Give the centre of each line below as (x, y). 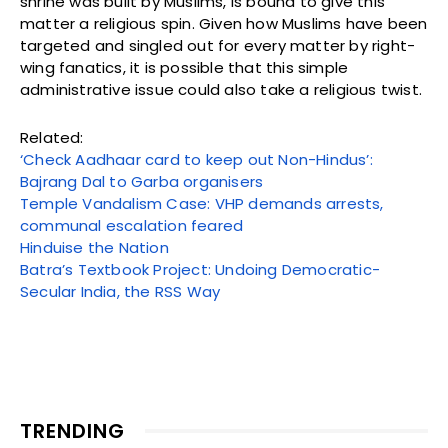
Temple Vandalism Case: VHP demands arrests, (202, 204)
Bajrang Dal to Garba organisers (142, 182)
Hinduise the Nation (94, 248)
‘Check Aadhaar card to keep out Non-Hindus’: (196, 160)
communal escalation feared (132, 226)
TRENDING (72, 431)
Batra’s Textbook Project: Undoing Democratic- (200, 270)
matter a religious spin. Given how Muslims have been (224, 24)
